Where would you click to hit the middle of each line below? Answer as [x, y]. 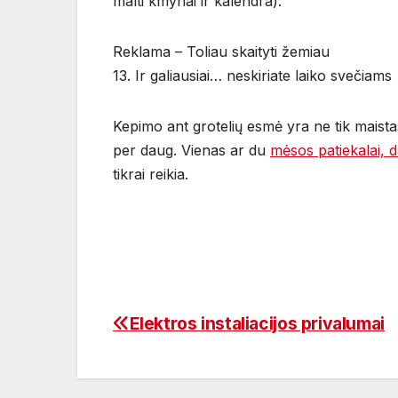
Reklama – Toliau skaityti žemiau [221, 52]
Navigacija [182, 331]
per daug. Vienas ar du [191, 151]
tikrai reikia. [151, 175]
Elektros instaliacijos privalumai [257, 324]
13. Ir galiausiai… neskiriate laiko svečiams [252, 76]
